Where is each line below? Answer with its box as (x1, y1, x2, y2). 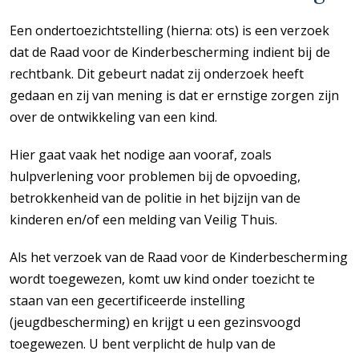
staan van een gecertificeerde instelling (10, 291, 246, 309)
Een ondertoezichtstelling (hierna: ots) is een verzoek (10, 21, 329, 39)
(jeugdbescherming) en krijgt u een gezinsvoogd (10, 313, 301, 331)
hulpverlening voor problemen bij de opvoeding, (10, 167, 301, 185)
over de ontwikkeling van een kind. (10, 107, 218, 126)
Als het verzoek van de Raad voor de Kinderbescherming (10, 248, 348, 266)
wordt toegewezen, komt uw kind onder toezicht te (10, 269, 316, 288)
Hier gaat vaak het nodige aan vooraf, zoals (10, 145, 272, 163)
